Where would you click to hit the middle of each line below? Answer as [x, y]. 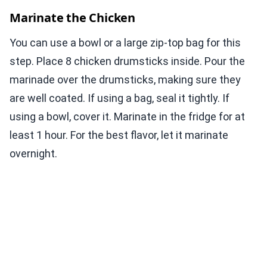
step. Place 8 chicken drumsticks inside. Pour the [127, 61]
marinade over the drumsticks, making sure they [125, 80]
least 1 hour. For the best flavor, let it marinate [119, 135]
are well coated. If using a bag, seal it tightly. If [119, 98]
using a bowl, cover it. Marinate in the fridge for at [127, 117]
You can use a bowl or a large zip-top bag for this [125, 43]
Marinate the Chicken [72, 18]
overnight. [33, 154]
